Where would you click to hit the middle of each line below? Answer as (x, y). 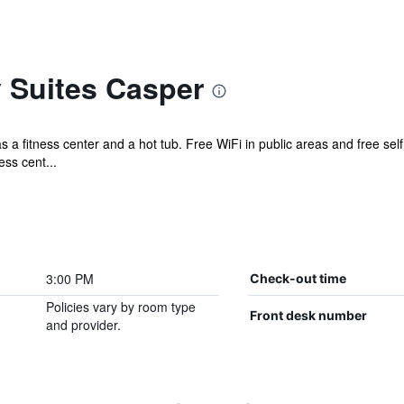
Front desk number (308, 315)
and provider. (83, 325)
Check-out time (298, 278)
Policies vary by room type (120, 307)
